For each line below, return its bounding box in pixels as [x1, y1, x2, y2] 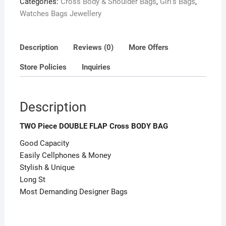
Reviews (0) [73, 42, 114, 52]
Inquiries [81, 62, 110, 72]
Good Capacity [19, 139, 69, 148]
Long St [19, 175, 45, 185]
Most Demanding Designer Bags [19, 187, 128, 197]
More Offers [128, 42, 168, 52]
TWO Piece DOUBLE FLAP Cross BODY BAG [19, 122, 168, 131]
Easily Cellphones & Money [19, 151, 111, 160]
